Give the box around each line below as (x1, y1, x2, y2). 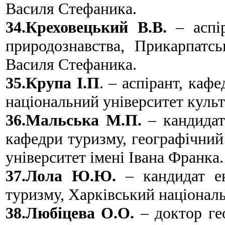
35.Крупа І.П (6, 73, 99, 92)
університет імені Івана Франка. (6, 148, 223, 166)
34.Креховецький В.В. (6, 18, 167, 36)
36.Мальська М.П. (6, 110, 142, 129)
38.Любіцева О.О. (6, 203, 135, 222)
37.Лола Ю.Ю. (6, 166, 116, 185)
